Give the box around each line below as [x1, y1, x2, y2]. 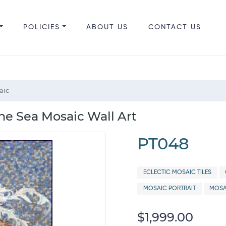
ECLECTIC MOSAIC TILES [143, 169, 211, 176]
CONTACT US [148, 24, 201, 31]
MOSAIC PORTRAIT [143, 186, 196, 192]
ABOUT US [86, 24, 128, 31]
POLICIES [23, 24, 60, 31]
